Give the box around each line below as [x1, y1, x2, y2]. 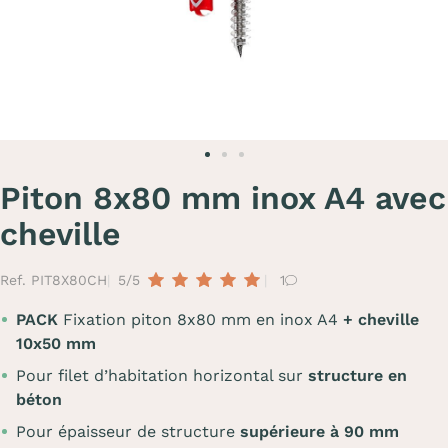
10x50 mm [16, 334, 96, 353]
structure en [308, 366, 407, 385]
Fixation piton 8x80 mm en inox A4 [58, 310, 343, 329]
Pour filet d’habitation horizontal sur [16, 366, 308, 385]
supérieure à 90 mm [240, 422, 399, 441]
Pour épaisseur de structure [16, 422, 240, 441]
